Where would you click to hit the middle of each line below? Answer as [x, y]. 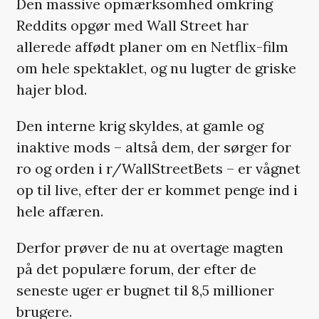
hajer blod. [51, 90]
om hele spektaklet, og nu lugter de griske [156, 68]
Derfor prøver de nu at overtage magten [150, 248]
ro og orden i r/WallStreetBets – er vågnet [158, 169]
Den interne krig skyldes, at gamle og [140, 126]
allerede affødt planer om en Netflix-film [152, 47]
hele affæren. [59, 211]
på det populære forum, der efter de [136, 269]
